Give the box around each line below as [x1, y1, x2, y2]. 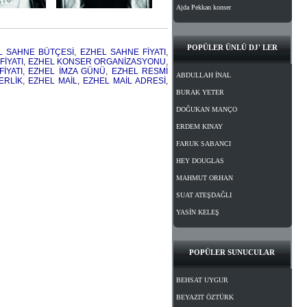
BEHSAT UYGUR [176, 276, 228, 284]
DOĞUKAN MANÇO [176, 106, 237, 113]
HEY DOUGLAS [176, 157, 224, 164]
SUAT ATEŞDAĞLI [176, 191, 232, 199]
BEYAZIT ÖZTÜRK [176, 293, 234, 301]
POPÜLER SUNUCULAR [189, 248, 275, 256]
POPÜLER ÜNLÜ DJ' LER [186, 43, 278, 51]
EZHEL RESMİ [111, 66, 169, 76]
